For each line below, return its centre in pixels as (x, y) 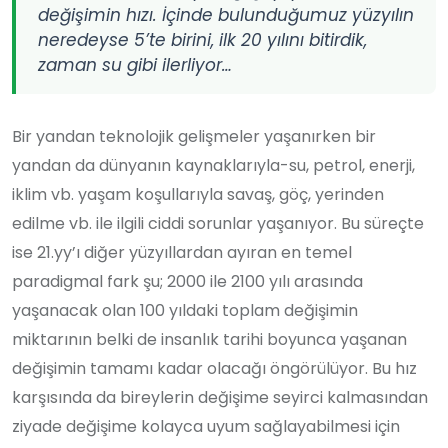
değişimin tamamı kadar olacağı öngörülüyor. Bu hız (214, 368)
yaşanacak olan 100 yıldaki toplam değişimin (185, 310)
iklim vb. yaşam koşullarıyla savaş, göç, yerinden (198, 194)
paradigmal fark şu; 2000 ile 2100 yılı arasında (187, 281)
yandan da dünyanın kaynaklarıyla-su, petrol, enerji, (213, 165)
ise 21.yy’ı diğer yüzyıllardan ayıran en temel (182, 252)
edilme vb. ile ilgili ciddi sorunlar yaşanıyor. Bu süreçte (218, 223)
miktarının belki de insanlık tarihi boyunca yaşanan (209, 339)
